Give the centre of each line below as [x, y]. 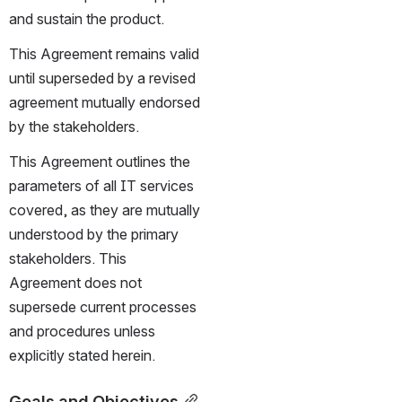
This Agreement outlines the [100, 161]
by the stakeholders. [74, 126]
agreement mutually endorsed [105, 102]
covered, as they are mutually [105, 210]
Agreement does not [75, 282]
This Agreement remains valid [104, 53]
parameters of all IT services [101, 185]
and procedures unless [82, 331]
